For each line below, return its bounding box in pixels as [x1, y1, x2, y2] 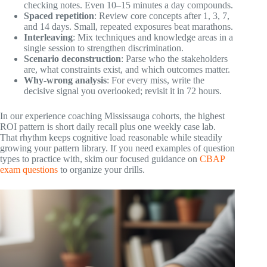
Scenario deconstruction [24, 53, 121, 64]
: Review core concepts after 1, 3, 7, [94, 10, 229, 21]
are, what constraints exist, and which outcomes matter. [24, 64, 230, 74]
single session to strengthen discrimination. [24, 42, 184, 53]
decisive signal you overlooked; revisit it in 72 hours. [24, 85, 222, 96]
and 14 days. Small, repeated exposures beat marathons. [24, 21, 233, 32]
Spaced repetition [24, 10, 94, 21]
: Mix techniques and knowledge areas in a [73, 32, 233, 42]
